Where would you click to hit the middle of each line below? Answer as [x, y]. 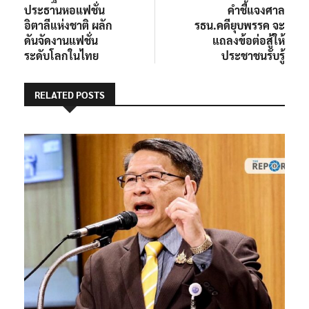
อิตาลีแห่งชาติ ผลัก [68, 25]
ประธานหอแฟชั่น [64, 10]
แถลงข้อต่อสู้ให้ [249, 40]
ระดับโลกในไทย [61, 55]
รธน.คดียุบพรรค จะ [240, 25]
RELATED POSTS [70, 94]
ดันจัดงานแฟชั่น [61, 40]
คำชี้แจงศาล [256, 10]
